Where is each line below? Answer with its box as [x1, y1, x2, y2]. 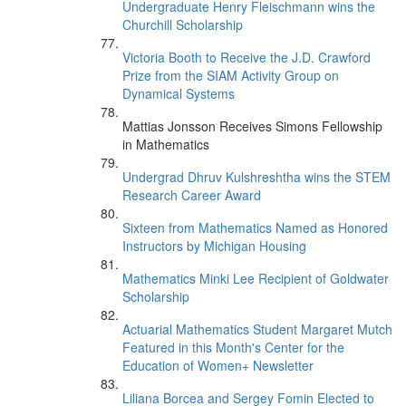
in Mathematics [122, 135, 209, 153]
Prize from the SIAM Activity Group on [122, 66, 339, 84]
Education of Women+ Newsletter [122, 356, 314, 374]
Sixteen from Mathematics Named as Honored [122, 218, 388, 237]
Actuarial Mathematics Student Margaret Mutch [122, 320, 392, 338]
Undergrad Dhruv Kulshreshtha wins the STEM [122, 168, 391, 186]
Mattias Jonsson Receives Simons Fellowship [122, 117, 382, 135]
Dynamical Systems [122, 84, 235, 102]
